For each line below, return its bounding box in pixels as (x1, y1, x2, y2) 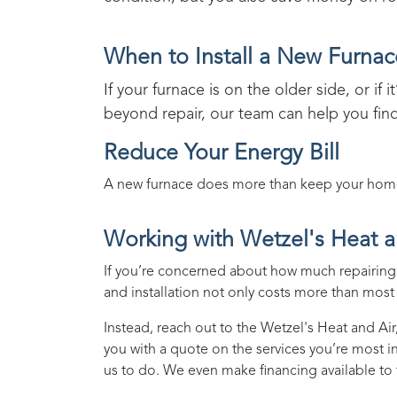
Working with (104, 230, 240, 253)
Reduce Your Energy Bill (104, 143, 339, 166)
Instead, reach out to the (104, 322, 261, 337)
